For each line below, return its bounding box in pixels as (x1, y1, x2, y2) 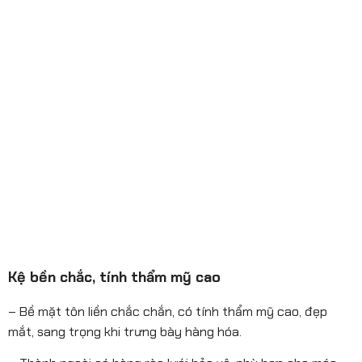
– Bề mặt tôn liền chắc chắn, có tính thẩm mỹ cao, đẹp (8, 302, 327, 320)
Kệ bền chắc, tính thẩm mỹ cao (8, 267, 221, 287)
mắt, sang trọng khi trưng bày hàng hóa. (8, 322, 242, 340)
